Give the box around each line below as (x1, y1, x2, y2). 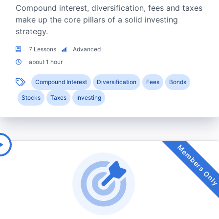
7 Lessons (27, 45, 58, 53)
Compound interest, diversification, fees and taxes (16, 3, 202, 13)
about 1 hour (27, 58, 63, 66)
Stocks (22, 94, 41, 102)
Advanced (71, 45, 101, 53)
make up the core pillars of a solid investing (16, 15, 178, 25)
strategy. (16, 26, 48, 37)
